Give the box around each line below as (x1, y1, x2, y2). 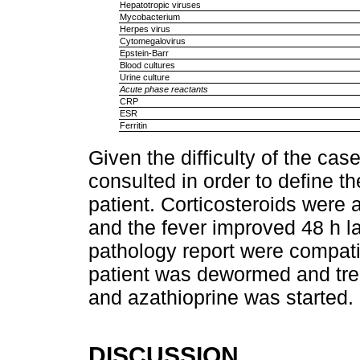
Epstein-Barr (119, 47, 169, 58)
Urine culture (119, 72, 170, 82)
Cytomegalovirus (119, 35, 186, 46)
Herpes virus (119, 23, 170, 34)
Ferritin (119, 120, 147, 130)
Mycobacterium (119, 11, 180, 22)
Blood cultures (119, 59, 175, 70)
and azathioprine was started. (88, 286, 354, 309)
